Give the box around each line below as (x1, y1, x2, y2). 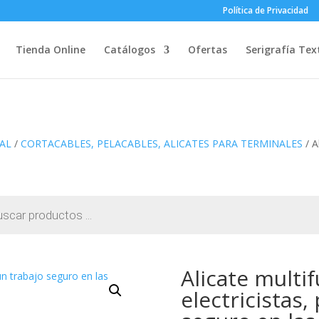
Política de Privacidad (222, 4, 308, 16)
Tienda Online (15, 43, 85, 56)
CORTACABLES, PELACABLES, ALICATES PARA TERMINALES (21, 136, 303, 150)
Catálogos (103, 43, 155, 56)
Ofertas (187, 43, 227, 56)
